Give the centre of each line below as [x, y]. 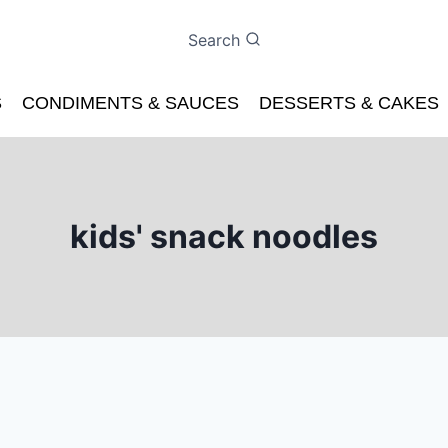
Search [213, 39]
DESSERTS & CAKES [349, 103]
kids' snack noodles [224, 237]
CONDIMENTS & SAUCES [130, 103]
